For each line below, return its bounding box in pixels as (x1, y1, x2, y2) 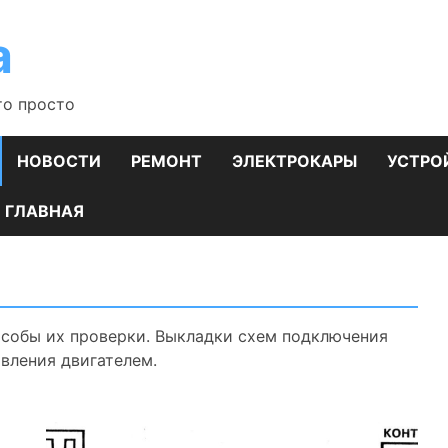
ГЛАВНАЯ (5, 201, 84, 221)
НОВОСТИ (17, 151, 101, 171)
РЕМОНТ (131, 151, 202, 171)
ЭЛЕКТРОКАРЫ (232, 151, 357, 171)
